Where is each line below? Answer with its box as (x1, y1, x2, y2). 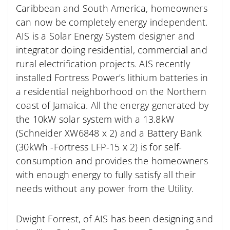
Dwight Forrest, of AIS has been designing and (16, 212, 214, 225)
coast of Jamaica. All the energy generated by (16, 99, 209, 112)
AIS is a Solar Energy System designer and (16, 30, 195, 43)
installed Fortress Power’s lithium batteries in (16, 71, 208, 84)
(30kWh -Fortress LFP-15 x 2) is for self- (16, 141, 182, 154)
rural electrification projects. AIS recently (16, 57, 190, 70)
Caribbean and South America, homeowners (16, 2, 207, 15)
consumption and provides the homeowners (16, 155, 208, 167)
